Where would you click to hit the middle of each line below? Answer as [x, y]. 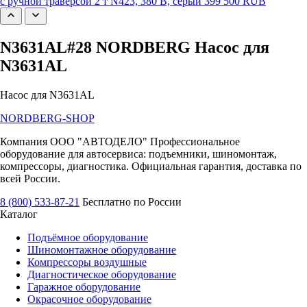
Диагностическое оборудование [102, 275]
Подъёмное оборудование [88, 238]
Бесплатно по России [132, 202]
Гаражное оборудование [84, 287]
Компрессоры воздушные [87, 262]
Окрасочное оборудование [89, 299]
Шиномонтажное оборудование [102, 250]
